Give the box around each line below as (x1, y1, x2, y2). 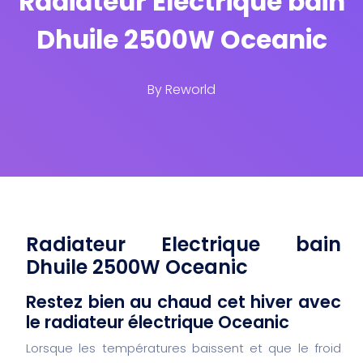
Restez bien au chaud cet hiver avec (26, 289, 341, 314)
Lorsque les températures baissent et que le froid (26, 339, 341, 357)
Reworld (165, 80, 216, 100)
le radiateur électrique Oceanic (26, 310, 289, 334)
